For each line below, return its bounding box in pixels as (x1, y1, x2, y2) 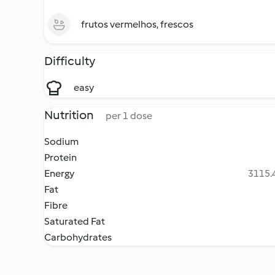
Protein (44, 152, 77, 163)
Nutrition (44, 107, 96, 122)
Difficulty (44, 53, 95, 68)
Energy (44, 168, 74, 179)
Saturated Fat (44, 215, 105, 227)
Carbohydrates (44, 231, 112, 243)
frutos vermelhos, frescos (81, 18, 193, 30)
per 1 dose (106, 110, 152, 122)
